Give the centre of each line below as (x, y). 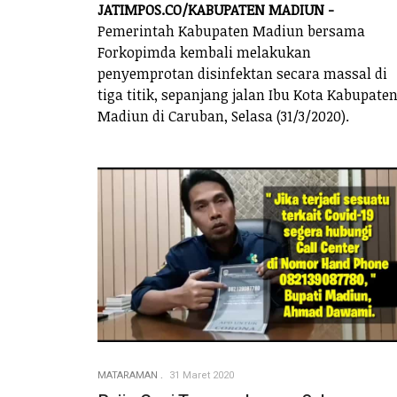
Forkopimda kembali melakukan (204, 53)
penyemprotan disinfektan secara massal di (242, 74)
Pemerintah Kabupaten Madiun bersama (231, 31)
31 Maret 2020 (202, 376)
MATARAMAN (128, 376)
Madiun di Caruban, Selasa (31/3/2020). (223, 117)
